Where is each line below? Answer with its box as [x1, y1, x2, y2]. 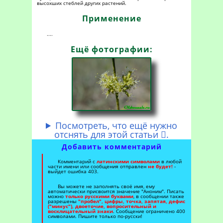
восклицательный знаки [48, 207, 113, 215]
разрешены [48, 197, 78, 205]
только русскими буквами [65, 192, 133, 200]
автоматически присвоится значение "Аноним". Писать [48, 187, 184, 195]
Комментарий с [58, 157, 97, 165]
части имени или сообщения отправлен [48, 162, 148, 170]
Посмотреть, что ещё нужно [55, 119, 178, 131]
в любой [160, 157, 182, 165]
